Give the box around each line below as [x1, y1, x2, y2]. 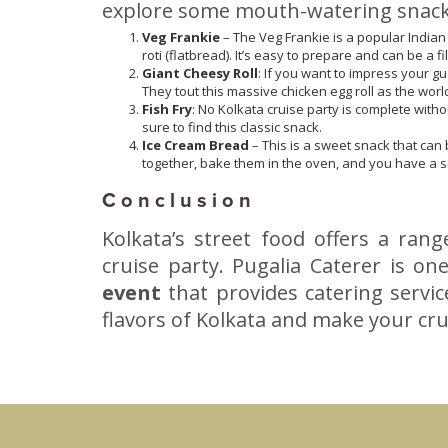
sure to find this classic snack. [142, 117, 322, 136]
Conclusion [102, 191, 256, 212]
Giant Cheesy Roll [142, 63, 258, 82]
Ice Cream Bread [142, 135, 249, 154]
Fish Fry [142, 99, 192, 118]
